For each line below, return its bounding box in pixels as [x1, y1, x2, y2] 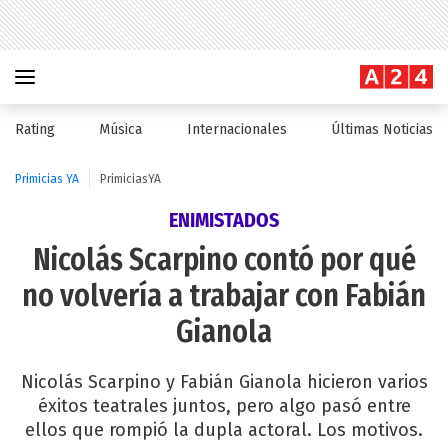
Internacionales [186, 121, 287, 138]
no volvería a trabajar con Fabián [22, 278, 426, 314]
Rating [15, 121, 55, 138]
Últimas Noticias [330, 121, 433, 138]
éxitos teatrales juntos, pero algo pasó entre [37, 395, 411, 417]
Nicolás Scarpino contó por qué [32, 242, 416, 278]
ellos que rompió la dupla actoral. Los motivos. [25, 419, 423, 441]
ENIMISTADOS [169, 208, 279, 232]
